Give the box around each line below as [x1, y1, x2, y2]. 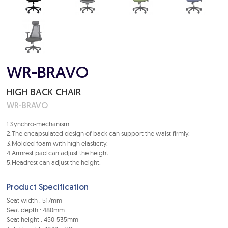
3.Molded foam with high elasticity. [7, 139, 108, 147]
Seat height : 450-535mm [7, 215, 79, 223]
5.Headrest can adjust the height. [7, 158, 101, 166]
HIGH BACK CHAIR [7, 88, 81, 98]
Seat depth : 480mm [7, 206, 65, 214]
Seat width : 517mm [7, 196, 63, 204]
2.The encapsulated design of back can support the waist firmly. [7, 129, 190, 137]
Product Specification [7, 184, 89, 192]
